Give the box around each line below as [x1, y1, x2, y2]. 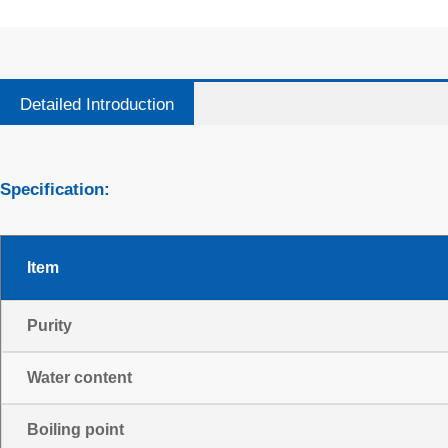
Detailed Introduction [20, 95, 174, 115]
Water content [27, 369, 132, 387]
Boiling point [27, 421, 124, 439]
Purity [27, 317, 72, 335]
